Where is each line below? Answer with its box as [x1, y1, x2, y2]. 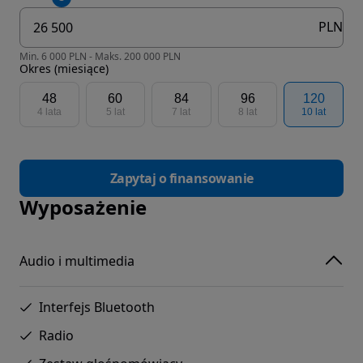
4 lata [36, 105, 62, 117]
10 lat [301, 105, 327, 117]
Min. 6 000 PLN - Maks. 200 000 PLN [19, 49, 181, 63]
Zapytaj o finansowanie [109, 169, 254, 187]
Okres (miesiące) [19, 60, 109, 76]
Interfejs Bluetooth [39, 297, 155, 316]
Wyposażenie [19, 193, 147, 220]
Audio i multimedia [19, 252, 135, 271]
